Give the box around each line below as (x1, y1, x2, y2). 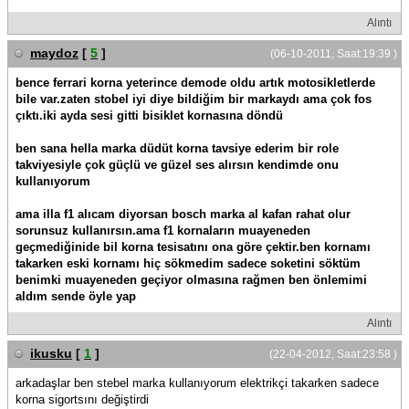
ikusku (30, 346, 72, 361)
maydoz (30, 46, 79, 60)
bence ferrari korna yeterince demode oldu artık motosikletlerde (16, 76, 375, 89)
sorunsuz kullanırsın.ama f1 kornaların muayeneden (16, 224, 310, 237)
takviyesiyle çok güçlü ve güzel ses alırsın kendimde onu (16, 158, 339, 172)
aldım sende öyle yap (16, 289, 136, 303)
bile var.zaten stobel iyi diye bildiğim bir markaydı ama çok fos (16, 92, 372, 106)
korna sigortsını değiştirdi (16, 393, 149, 406)
